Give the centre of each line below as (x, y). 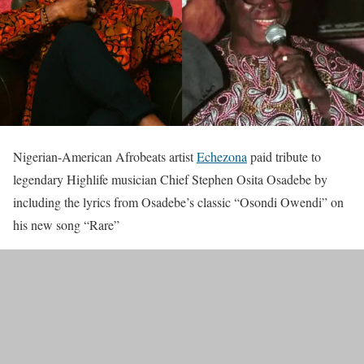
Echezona (222, 157)
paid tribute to (284, 157)
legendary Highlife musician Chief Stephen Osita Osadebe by (170, 180)
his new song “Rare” (66, 225)
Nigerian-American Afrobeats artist (105, 157)
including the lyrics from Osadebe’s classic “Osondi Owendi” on (178, 202)
